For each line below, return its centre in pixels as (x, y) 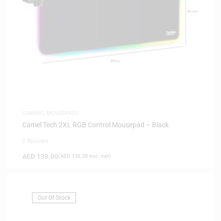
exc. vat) (99, 156)
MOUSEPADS (62, 113)
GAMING (33, 113)
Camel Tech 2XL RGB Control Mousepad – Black (95, 125)
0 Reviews (35, 141)
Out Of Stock (54, 198)
